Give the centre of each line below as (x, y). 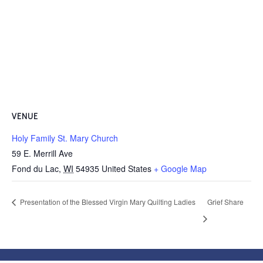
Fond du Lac (35, 168)
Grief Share (225, 202)
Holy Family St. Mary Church (65, 138)
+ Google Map (180, 168)
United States (127, 168)
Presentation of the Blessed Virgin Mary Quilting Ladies (107, 202)
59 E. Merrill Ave (42, 153)
